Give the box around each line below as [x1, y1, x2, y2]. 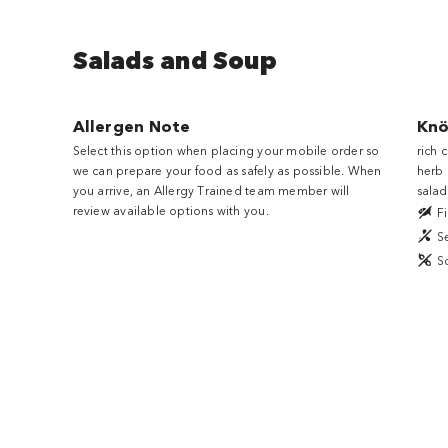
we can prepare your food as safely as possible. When [72, 161, 382, 178]
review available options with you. [72, 201, 269, 218]
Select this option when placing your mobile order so [72, 141, 380, 158]
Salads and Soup [72, 41, 277, 77]
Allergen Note [72, 114, 191, 137]
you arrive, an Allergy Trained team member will [72, 181, 350, 198]
